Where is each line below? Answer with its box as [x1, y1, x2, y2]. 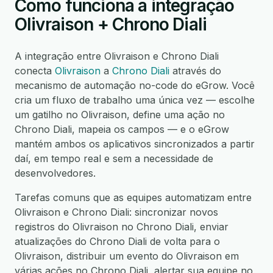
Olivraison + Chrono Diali [15, 14, 207, 35]
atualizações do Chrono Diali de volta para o [15, 235, 220, 247]
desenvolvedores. [15, 167, 96, 179]
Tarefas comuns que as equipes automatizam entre [15, 191, 252, 204]
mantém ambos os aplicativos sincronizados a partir [15, 138, 255, 150]
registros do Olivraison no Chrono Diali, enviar [15, 221, 229, 233]
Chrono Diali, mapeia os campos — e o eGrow [15, 123, 229, 135]
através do [169, 65, 221, 77]
